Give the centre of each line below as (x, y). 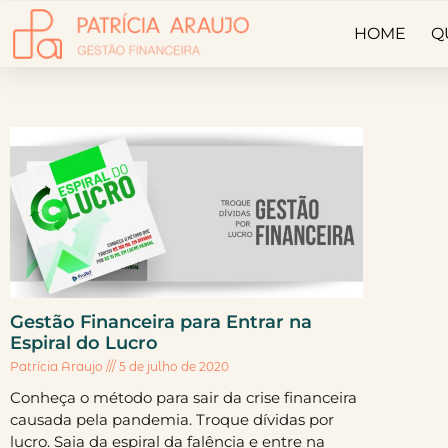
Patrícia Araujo (58, 366)
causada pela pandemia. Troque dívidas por (172, 419)
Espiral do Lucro (84, 343)
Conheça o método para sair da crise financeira (183, 397)
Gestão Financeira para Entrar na (161, 322)
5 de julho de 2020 (172, 366)
